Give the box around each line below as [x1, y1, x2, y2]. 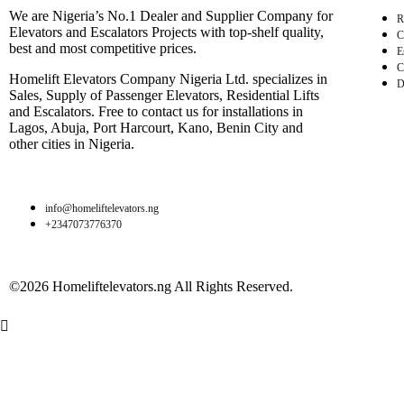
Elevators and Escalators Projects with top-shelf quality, [9, 24, 324, 41]
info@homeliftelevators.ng [45, 203, 159, 215]
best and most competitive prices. [9, 41, 197, 57]
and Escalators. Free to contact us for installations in [9, 104, 303, 120]
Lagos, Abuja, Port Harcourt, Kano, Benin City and [9, 120, 303, 136]
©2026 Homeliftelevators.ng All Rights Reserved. [9, 279, 293, 295]
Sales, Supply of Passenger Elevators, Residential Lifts [9, 87, 319, 104]
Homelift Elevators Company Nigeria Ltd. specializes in [9, 71, 327, 87]
